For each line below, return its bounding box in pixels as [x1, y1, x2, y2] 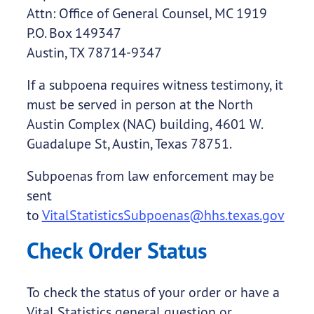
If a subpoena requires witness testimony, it [26, 76, 283, 94]
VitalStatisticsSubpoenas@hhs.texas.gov [41, 206, 285, 224]
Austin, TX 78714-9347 [26, 43, 162, 62]
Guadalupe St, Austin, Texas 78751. [26, 135, 232, 153]
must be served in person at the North [26, 95, 253, 114]
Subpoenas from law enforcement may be [26, 167, 274, 185]
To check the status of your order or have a [26, 283, 280, 301]
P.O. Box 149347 [26, 24, 121, 42]
